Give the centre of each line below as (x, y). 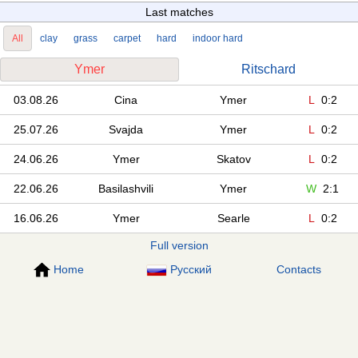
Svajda (126, 129)
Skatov (233, 159)
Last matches (179, 12)
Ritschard (268, 69)
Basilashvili (126, 188)
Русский (191, 269)
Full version (179, 245)
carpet (127, 38)
